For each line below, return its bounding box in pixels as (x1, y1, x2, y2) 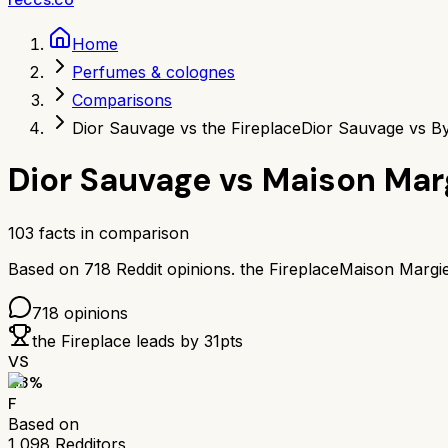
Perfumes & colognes (72, 62, 235, 82)
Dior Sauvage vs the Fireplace (72, 118, 301, 138)
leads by (131, 330, 204, 351)
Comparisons (72, 90, 172, 110)
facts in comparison (34, 222, 189, 243)
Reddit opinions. (111, 258, 235, 279)
